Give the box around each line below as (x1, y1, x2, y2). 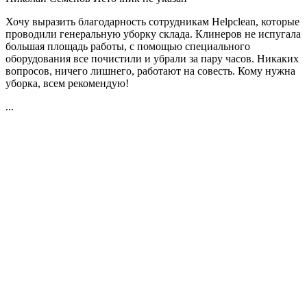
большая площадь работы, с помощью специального (5, 40, 250, 52)
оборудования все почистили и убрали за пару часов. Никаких (5, 52, 299, 64)
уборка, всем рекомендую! (5, 77, 129, 89)
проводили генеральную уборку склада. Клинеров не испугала (5, 27, 301, 40)
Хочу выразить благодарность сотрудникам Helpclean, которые (5, 15, 299, 27)
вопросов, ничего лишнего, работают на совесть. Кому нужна (5, 64, 295, 77)
